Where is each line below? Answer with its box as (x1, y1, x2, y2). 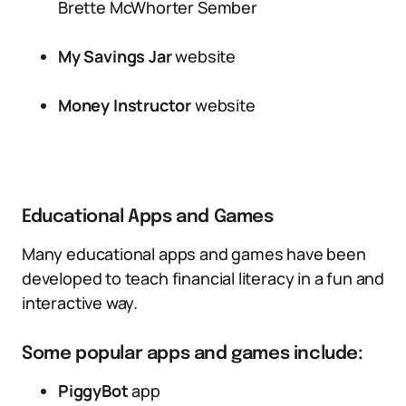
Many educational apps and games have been (22, 243, 366, 265)
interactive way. (22, 292, 139, 314)
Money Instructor (58, 94, 192, 116)
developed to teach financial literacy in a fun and (22, 267, 385, 289)
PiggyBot (58, 380, 129, 401)
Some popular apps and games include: (22, 344, 363, 363)
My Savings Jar (58, 45, 172, 67)
